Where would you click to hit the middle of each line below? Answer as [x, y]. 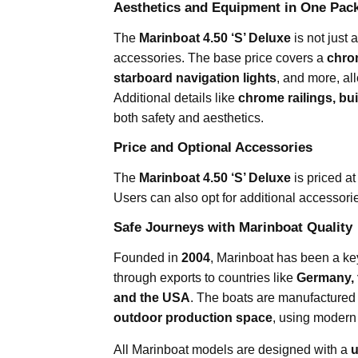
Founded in [147, 257]
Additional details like [176, 97]
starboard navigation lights [195, 78]
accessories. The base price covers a [220, 58]
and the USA [152, 297]
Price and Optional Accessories [213, 147]
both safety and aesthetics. [189, 117]
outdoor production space [193, 317]
